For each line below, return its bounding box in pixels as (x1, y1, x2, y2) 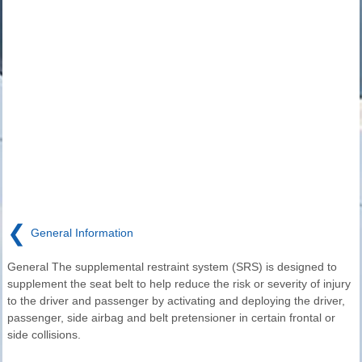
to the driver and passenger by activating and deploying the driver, (7, 294, 345, 308)
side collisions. (7, 328, 81, 342)
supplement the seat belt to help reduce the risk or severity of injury (7, 277, 351, 291)
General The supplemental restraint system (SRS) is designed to (7, 260, 337, 274)
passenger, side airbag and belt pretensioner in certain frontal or (7, 311, 335, 325)
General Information (31, 225, 133, 239)
